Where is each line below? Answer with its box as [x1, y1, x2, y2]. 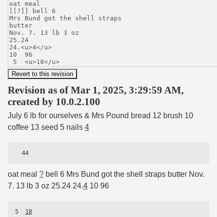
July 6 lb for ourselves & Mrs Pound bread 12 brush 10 [8, 111, 193, 120]
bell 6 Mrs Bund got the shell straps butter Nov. [44, 170, 204, 178]
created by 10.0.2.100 [8, 95, 100, 107]
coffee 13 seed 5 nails [8, 123, 85, 131]
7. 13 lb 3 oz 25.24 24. [8, 181, 83, 190]
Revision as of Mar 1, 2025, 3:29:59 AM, [8, 84, 184, 95]
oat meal [8, 170, 39, 178]
